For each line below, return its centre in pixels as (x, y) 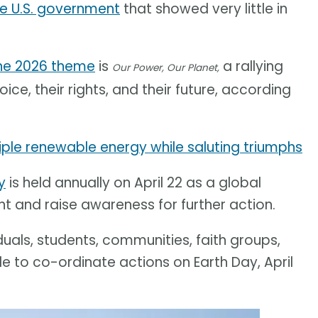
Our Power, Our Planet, (166, 68)
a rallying (251, 67)
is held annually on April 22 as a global (133, 183)
